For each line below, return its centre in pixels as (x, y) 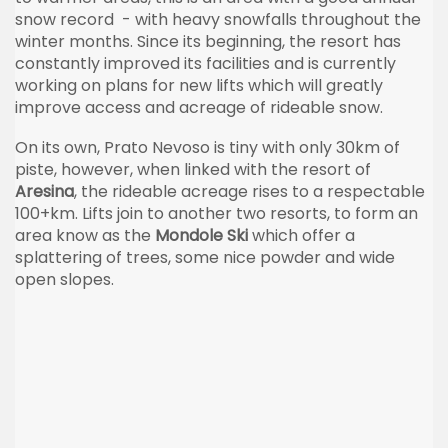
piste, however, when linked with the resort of (193, 169)
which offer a (301, 235)
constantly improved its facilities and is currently (205, 63)
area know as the (85, 235)
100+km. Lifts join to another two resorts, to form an (216, 213)
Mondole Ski (201, 235)
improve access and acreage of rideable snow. (199, 107)
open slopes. (64, 279)
